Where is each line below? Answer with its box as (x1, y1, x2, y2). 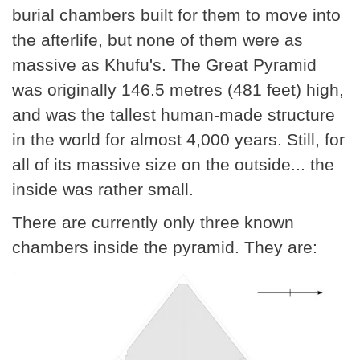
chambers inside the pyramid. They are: (12, 238, 317, 257)
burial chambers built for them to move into (12, 6, 341, 25)
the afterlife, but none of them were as (12, 31, 303, 50)
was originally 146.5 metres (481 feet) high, (12, 80, 344, 100)
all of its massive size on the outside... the (12, 155, 334, 174)
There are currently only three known (12, 213, 294, 232)
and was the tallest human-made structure (12, 105, 335, 125)
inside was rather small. (12, 180, 194, 199)
